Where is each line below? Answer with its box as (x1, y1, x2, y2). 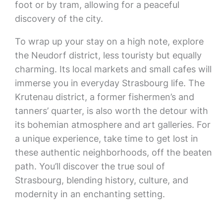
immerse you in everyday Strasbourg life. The (14, 78, 205, 88)
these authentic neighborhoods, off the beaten (14, 147, 212, 158)
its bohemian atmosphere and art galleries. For (14, 119, 211, 130)
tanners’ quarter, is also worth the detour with (14, 106, 208, 116)
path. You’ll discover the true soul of (14, 161, 165, 171)
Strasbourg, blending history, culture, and (14, 175, 188, 185)
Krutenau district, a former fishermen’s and (14, 92, 194, 102)
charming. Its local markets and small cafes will (14, 64, 212, 74)
